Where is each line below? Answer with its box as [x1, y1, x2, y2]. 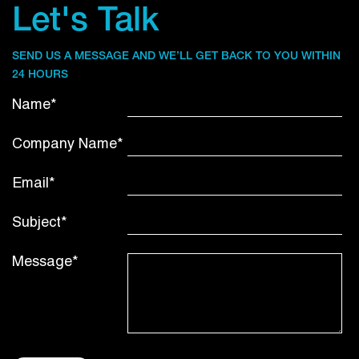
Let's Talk [12, 6, 159, 40]
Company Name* [12, 137, 123, 151]
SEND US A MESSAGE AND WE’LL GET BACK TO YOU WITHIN [12, 50, 341, 63]
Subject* [12, 216, 67, 230]
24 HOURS [12, 69, 68, 81]
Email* [12, 176, 55, 191]
